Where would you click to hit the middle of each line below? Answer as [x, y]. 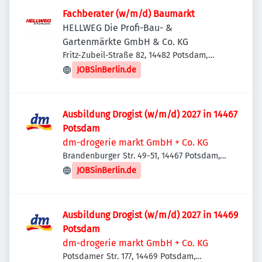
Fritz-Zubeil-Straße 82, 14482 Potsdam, [135, 55]
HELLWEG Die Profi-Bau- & [118, 28]
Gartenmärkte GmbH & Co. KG [125, 42]
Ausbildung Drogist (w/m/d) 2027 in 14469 [150, 215]
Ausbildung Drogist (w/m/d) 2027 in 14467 [150, 114]
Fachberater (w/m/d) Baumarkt [129, 14]
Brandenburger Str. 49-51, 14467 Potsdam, [141, 156]
